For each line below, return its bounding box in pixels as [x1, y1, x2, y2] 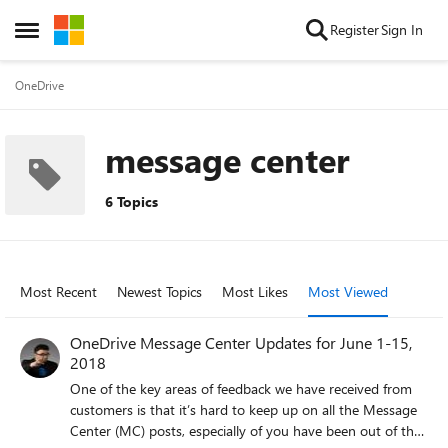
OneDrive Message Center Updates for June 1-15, [70, 332, 412, 353]
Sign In [381, 20, 423, 39]
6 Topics [105, 192, 158, 211]
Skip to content [74, 20, 167, 39]
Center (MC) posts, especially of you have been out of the [70, 421, 421, 440]
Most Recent [20, 282, 97, 301]
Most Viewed [308, 282, 388, 301]
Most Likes [222, 282, 288, 301]
